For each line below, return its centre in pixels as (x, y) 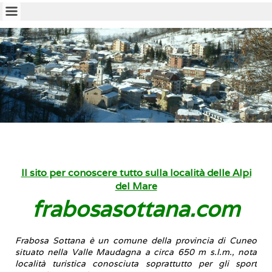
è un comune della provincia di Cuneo (171, 240)
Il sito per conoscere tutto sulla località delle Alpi (136, 173)
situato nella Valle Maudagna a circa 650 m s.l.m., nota (136, 252)
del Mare (136, 186)
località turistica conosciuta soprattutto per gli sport (136, 263)
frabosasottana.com (136, 209)
